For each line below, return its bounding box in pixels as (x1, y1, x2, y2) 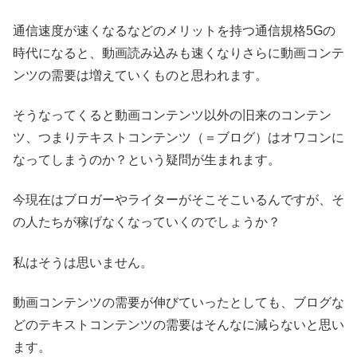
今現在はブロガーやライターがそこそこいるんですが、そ (13, 193, 344, 207)
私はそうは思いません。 (13, 255, 153, 269)
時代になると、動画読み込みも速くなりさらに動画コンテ (13, 45, 344, 60)
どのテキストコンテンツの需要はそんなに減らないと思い (13, 318, 344, 332)
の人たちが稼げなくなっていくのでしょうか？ (13, 215, 280, 229)
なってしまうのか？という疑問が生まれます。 (13, 152, 280, 167)
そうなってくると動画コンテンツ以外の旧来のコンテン (13, 108, 331, 122)
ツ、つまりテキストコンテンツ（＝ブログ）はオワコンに (13, 130, 344, 144)
